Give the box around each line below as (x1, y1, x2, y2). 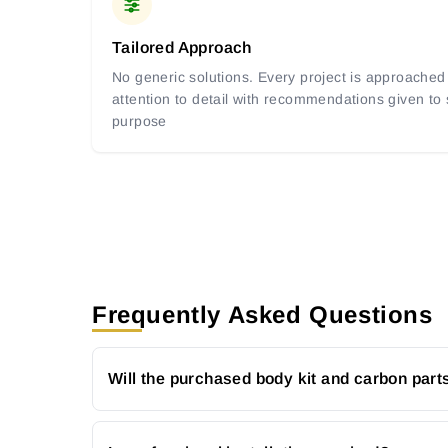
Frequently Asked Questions (92, 300, 433, 328)
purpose (112, 113, 167, 130)
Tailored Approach (112, 39, 252, 57)
